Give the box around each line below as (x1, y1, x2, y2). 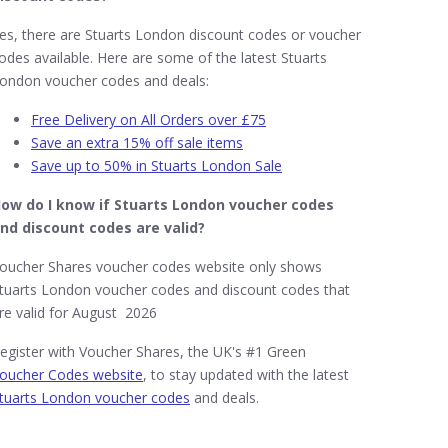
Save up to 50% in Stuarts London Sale (31, 156, 282, 175)
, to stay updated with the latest (143, 365, 349, 384)
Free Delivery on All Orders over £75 (31, 110, 266, 129)
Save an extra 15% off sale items (31, 133, 243, 152)
